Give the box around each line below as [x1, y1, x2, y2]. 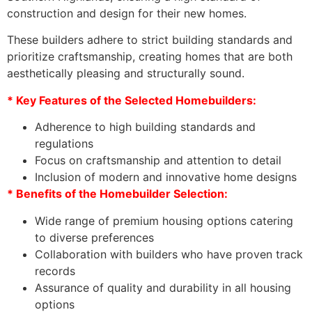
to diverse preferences [35, 230, 154, 244]
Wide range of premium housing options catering [35, 213, 293, 228]
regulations [35, 136, 93, 151]
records [35, 263, 75, 278]
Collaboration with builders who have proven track [35, 247, 303, 261]
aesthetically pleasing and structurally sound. [7, 66, 244, 81]
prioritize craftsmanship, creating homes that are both [7, 49, 292, 64]
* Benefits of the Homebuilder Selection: [7, 187, 228, 201]
